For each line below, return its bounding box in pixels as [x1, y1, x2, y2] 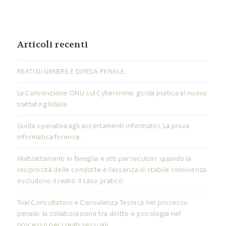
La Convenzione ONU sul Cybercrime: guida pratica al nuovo [17, 87, 207, 100]
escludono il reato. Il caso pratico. [17, 175, 124, 188]
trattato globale [17, 98, 68, 111]
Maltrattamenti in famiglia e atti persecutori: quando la [17, 152, 192, 165]
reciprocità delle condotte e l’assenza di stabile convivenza [17, 163, 207, 177]
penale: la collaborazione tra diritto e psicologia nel [17, 207, 181, 220]
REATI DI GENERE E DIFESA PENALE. [17, 65, 126, 78]
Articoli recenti [17, 39, 88, 51]
